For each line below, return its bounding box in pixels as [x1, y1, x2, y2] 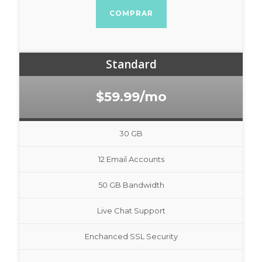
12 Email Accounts [98, 154, 164, 164]
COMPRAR [109, 8, 153, 18]
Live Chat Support [96, 205, 166, 215]
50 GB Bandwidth [98, 180, 164, 189]
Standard [105, 56, 157, 72]
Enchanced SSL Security [84, 231, 178, 241]
